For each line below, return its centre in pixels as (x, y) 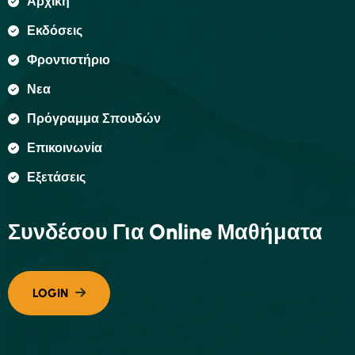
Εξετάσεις (56, 177)
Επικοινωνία (65, 148)
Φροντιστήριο (69, 60)
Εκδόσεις (55, 31)
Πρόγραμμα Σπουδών (94, 118)
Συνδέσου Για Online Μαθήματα (165, 232)
